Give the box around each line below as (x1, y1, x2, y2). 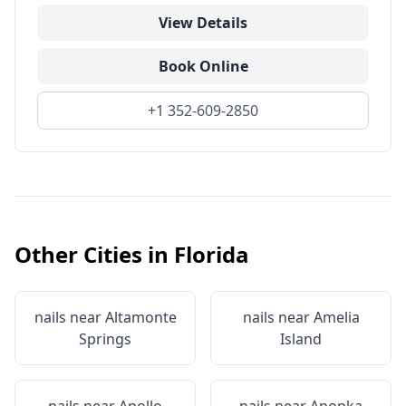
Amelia (313, 307, 360, 327)
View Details (159, 13, 247, 33)
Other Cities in (14, 239, 174, 269)
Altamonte (104, 307, 177, 327)
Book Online (158, 56, 248, 76)
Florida (174, 239, 249, 269)
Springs (79, 329, 131, 349)
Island (280, 329, 322, 349)
